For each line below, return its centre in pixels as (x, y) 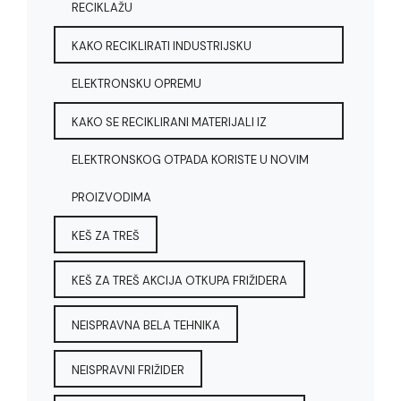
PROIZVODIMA (111, 197)
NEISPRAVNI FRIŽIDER (128, 370)
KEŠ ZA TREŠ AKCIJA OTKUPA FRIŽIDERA (179, 280)
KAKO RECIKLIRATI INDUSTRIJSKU (162, 46)
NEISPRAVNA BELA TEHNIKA (146, 325)
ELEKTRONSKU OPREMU (137, 83)
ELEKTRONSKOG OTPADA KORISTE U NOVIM (190, 159)
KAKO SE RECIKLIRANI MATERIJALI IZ (169, 122)
